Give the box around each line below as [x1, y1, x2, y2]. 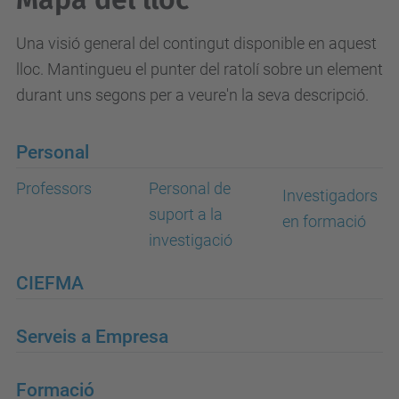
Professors [16, 179, 92, 198]
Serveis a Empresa [16, 325, 168, 347]
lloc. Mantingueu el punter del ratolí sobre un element [16, 60, 383, 78]
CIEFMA [16, 272, 84, 294]
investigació [149, 231, 233, 249]
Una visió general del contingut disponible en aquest [16, 34, 377, 53]
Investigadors [281, 186, 378, 205]
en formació [281, 212, 366, 231]
